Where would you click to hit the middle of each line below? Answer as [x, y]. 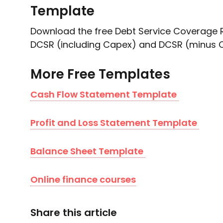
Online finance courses [83, 179]
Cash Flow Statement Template [103, 94]
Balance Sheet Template [87, 151]
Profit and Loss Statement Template [113, 123]
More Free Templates [100, 74]
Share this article [73, 213]
